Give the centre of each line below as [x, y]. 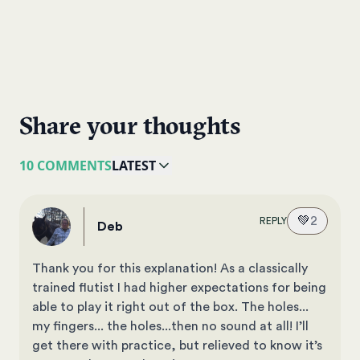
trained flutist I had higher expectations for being [179, 287]
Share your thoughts [130, 128]
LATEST [134, 165]
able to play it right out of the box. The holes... [170, 307]
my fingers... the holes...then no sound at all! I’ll [170, 326]
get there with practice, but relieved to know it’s [177, 345]
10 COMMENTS [65, 165]
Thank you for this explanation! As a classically [170, 268]
